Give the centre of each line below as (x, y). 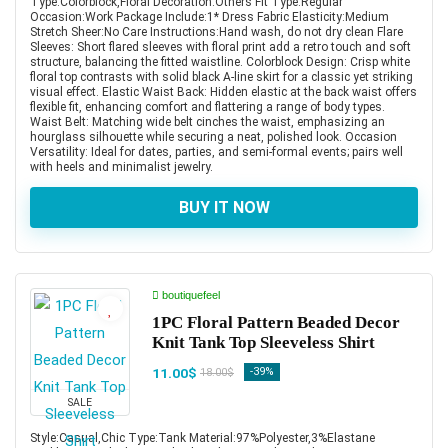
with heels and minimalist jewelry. (121, 166)
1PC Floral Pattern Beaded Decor (276, 322)
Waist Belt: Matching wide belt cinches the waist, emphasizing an (207, 121)
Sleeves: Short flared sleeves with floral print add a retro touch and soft (220, 46)
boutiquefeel (189, 294)
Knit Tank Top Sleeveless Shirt (263, 342)
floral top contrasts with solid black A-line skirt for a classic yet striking (221, 76)
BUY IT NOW (224, 207)
